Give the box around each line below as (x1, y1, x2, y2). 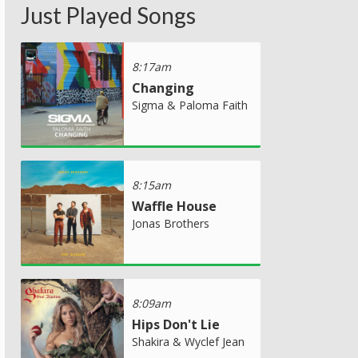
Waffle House (132, 197, 217, 215)
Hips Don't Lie (132, 315, 220, 333)
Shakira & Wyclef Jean (132, 333, 245, 349)
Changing (132, 78, 194, 97)
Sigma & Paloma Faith (132, 97, 248, 113)
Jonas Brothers (132, 215, 209, 231)
